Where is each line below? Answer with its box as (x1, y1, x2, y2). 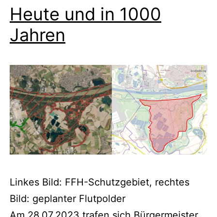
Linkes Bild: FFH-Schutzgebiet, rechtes (10, 176, 189, 188)
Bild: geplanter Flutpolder (10, 192, 125, 204)
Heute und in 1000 (10, 3, 161, 25)
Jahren (10, 24, 65, 46)
